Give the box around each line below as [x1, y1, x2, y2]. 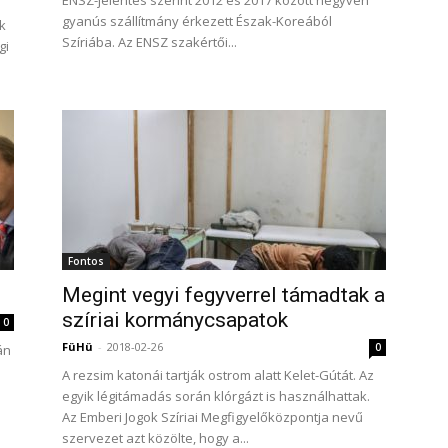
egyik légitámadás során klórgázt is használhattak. [62, 387, 370, 405]
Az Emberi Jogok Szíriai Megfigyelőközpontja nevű [62, 408, 363, 426]
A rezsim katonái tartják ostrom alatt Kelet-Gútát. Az [62, 366, 374, 384]
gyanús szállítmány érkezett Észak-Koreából [62, 12, 332, 30]
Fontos [68, 254, 104, 268]
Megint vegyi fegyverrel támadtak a [62, 283, 385, 307]
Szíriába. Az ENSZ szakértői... [62, 33, 237, 51]
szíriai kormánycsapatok [62, 308, 288, 332]
